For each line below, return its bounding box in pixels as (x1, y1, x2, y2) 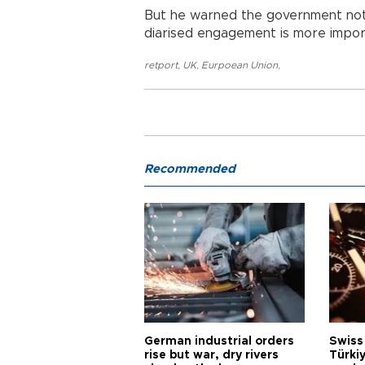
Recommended (144, 163, 235, 175)
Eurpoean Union (201, 60, 278, 70)
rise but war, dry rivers (144, 350, 279, 361)
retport (144, 60, 178, 70)
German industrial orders (144, 336, 294, 347)
